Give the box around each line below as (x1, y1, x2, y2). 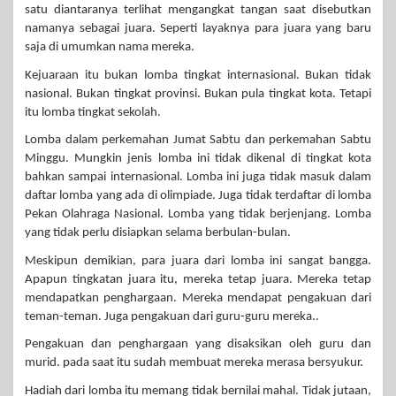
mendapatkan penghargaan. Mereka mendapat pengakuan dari (25, 291, 371, 305)
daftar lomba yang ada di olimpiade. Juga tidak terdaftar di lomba (25, 189, 371, 203)
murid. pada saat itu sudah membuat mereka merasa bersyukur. (25, 356, 363, 370)
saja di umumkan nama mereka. (25, 41, 197, 55)
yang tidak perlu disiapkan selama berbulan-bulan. (25, 226, 291, 240)
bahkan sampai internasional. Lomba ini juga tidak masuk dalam (25, 171, 371, 185)
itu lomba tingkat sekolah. (25, 105, 161, 119)
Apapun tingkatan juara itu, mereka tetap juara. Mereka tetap (25, 272, 371, 286)
